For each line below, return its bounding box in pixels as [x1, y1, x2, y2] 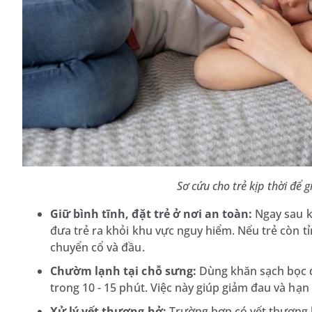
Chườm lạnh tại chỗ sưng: [50, 263, 196, 279]
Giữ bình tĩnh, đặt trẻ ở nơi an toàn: [50, 205, 253, 221]
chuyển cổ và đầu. [50, 239, 145, 255]
